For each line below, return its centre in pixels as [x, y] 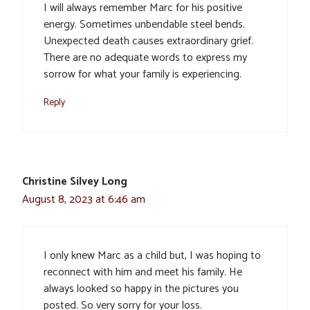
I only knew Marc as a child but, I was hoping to [152, 255]
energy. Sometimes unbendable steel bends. [144, 24]
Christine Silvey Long [75, 181]
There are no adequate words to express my [145, 57]
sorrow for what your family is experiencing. [143, 74]
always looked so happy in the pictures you [141, 289]
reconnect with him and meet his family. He [143, 272]
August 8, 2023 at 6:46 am [84, 199]
